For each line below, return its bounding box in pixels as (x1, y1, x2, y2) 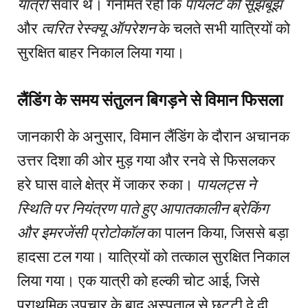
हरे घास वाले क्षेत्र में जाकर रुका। (17, 175, 197, 193)
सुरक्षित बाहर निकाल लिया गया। (17, 43, 185, 62)
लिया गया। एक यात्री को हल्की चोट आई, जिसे (17, 271, 260, 289)
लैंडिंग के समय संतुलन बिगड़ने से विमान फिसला (17, 90, 283, 109)
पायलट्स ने (197, 175, 256, 193)
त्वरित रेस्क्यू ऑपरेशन (41, 19, 155, 38)
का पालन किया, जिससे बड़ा (144, 223, 289, 241)
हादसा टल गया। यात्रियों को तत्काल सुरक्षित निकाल (17, 247, 289, 265)
